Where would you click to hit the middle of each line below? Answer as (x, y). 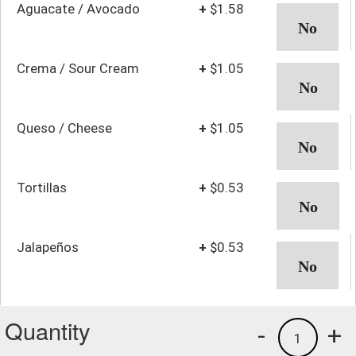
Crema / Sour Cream (78, 68)
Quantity (48, 330)
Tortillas (42, 187)
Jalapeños (48, 247)
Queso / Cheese (64, 128)
